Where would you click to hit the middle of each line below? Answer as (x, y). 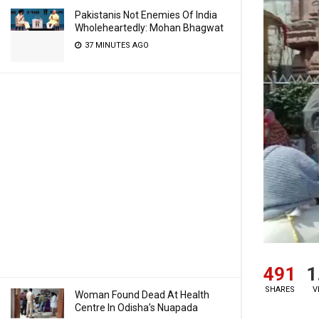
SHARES (279, 289)
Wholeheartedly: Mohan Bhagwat (149, 28)
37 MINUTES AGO (116, 45)
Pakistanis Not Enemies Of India (146, 15)
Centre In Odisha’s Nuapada (136, 308)
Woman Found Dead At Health (142, 295)
